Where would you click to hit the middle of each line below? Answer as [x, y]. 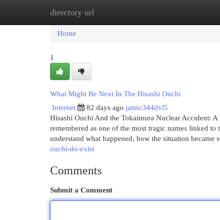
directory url [72, 12]
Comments [76, 170]
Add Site [180, 12]
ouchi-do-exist [72, 149]
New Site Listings [125, 12]
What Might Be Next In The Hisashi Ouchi [115, 94]
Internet [64, 108]
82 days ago [105, 108]
